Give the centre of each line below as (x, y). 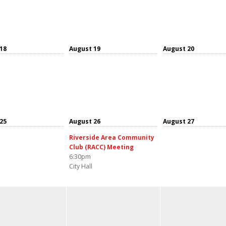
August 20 (179, 48)
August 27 (179, 121)
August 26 (85, 121)
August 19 (85, 48)
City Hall (81, 166)
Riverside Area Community (112, 137)
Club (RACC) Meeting (101, 147)
